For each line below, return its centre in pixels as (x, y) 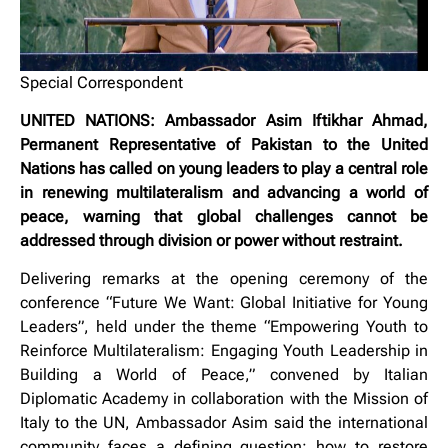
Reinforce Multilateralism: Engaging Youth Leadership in (224, 351)
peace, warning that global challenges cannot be (224, 217)
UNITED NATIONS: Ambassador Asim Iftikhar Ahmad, (224, 121)
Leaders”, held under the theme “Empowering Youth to (224, 327)
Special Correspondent (101, 82)
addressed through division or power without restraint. (211, 241)
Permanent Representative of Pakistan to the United (224, 145)
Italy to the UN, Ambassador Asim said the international (224, 423)
